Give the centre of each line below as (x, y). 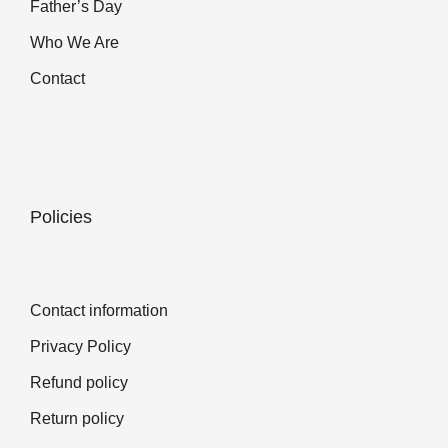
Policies (61, 216)
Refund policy (79, 382)
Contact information (99, 310)
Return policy (77, 418)
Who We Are (74, 42)
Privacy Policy (80, 346)
